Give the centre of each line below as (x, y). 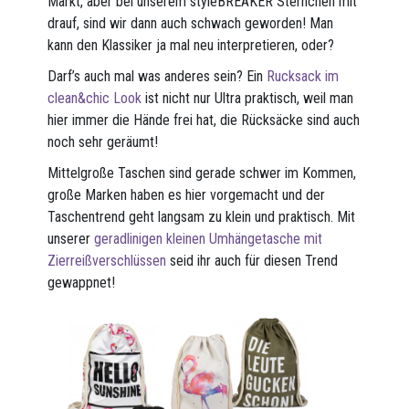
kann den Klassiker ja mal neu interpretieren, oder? (191, 46)
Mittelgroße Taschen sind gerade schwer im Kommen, (202, 173)
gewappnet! (82, 283)
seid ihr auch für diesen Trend (252, 261)
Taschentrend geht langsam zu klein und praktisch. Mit (202, 217)
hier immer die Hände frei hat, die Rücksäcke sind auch (204, 121)
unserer (71, 239)
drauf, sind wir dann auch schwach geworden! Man (191, 24)
